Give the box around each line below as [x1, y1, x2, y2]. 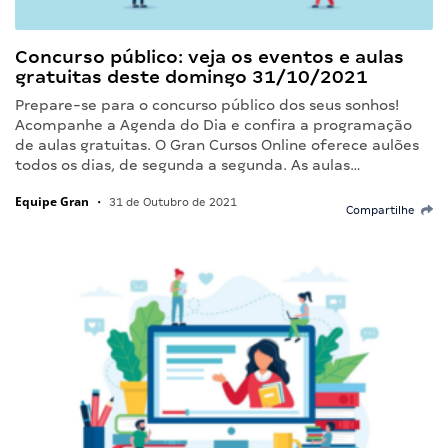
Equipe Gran [15, 193, 89, 211]
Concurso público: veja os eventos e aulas [15, 46, 404, 68]
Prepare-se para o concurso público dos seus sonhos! [15, 97, 399, 114]
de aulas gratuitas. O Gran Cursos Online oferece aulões [15, 137, 419, 154]
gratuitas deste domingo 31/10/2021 [15, 66, 368, 88]
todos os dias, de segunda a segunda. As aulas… [15, 157, 361, 174]
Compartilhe [346, 204, 421, 217]
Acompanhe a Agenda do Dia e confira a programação [15, 117, 412, 134]
